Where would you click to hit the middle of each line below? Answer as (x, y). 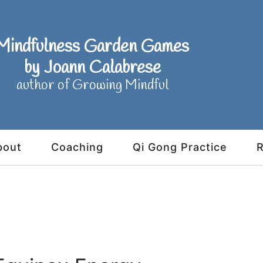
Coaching (77, 147)
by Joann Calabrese (92, 68)
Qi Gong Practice (180, 147)
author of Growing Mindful (92, 86)
